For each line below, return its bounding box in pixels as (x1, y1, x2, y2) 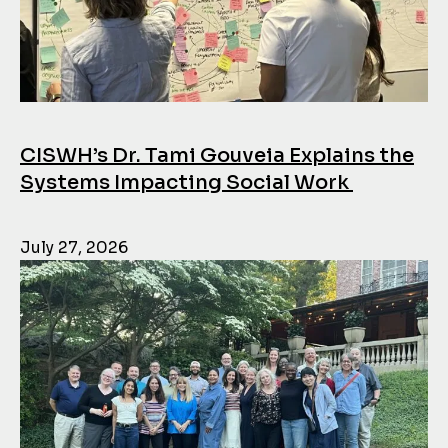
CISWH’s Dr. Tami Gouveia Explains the (20, 142, 414, 168)
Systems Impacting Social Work (20, 169, 353, 195)
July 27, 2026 (20, 236, 128, 258)
